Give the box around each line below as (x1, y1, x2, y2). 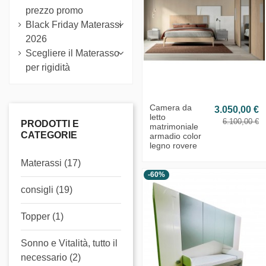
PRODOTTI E (21, 118, 79, 129)
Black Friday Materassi (26, 19, 122, 30)
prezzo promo (26, 5, 83, 15)
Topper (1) (21, 211, 64, 221)
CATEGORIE (21, 129, 77, 140)
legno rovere (150, 141, 197, 151)
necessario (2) (21, 252, 81, 262)
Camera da (150, 103, 192, 113)
